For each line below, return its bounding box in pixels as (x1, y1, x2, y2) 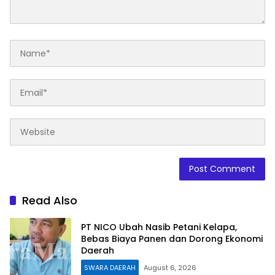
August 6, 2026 (144, 262, 196, 273)
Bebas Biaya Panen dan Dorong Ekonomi (81, 232, 263, 245)
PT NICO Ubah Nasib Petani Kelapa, (81, 220, 237, 233)
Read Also (22, 193, 77, 209)
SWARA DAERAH (84, 262, 136, 273)
